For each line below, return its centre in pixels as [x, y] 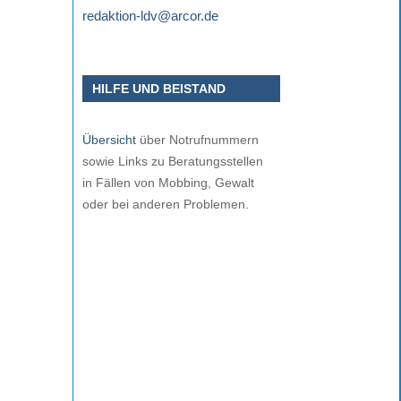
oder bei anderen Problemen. [166, 204]
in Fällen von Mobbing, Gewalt [168, 182]
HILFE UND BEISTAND [159, 88]
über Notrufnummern [197, 139]
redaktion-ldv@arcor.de [150, 16]
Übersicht [109, 139]
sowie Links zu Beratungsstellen [173, 161]
